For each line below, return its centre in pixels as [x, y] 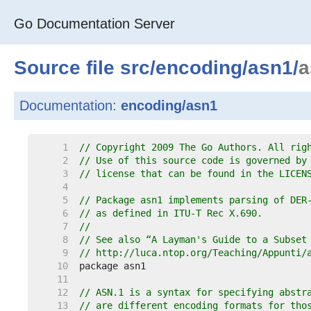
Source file [67, 68]
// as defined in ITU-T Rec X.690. [171, 213]
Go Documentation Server [94, 24]
